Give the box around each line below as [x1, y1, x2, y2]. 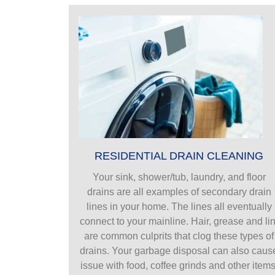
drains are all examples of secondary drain [87, 186, 271, 197]
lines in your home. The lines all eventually [86, 201, 272, 212]
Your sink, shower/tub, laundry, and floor [92, 171, 266, 182]
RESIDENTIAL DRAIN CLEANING [95, 149, 264, 162]
